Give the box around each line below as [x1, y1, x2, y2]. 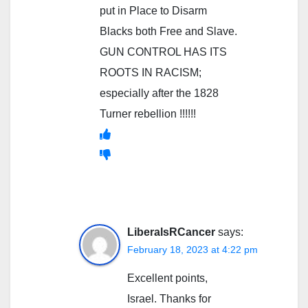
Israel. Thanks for [127, 292, 211, 305]
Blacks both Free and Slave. [100, 25, 237, 37]
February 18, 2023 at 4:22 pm [127, 243, 258, 255]
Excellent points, [127, 272, 208, 284]
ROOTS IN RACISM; [100, 66, 201, 78]
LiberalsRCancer [127, 225, 215, 238]
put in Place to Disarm [100, 4, 207, 16]
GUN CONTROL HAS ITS [100, 45, 227, 58]
